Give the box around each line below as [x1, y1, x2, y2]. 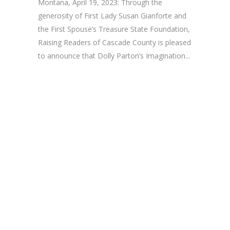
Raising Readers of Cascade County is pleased [38, 37, 191, 47]
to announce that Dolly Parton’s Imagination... [38, 50, 190, 61]
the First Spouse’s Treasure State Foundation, [38, 24, 190, 34]
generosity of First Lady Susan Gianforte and [38, 10, 186, 21]
